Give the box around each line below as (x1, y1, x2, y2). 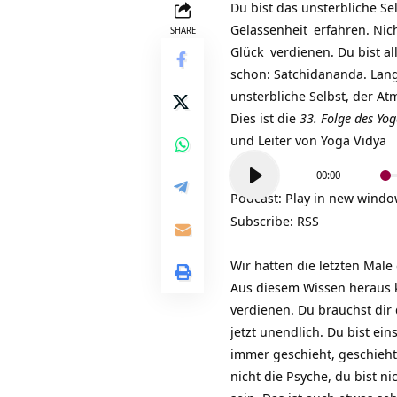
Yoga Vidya (321, 131, 386, 150)
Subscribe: (230, 212, 297, 230)
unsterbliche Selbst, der (230, 87, 377, 105)
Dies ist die (230, 109, 300, 128)
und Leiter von (230, 131, 321, 150)
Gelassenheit (230, 20, 307, 39)
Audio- (230, 152, 269, 171)
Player (230, 175, 267, 193)
